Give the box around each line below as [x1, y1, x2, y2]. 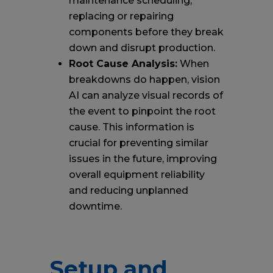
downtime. [68, 200, 122, 212]
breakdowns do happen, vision [68, 74, 220, 85]
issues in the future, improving [68, 153, 217, 165]
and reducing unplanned [68, 185, 188, 196]
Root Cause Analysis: [68, 58, 177, 69]
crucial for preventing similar [68, 137, 208, 149]
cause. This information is [68, 121, 194, 133]
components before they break [68, 26, 224, 38]
